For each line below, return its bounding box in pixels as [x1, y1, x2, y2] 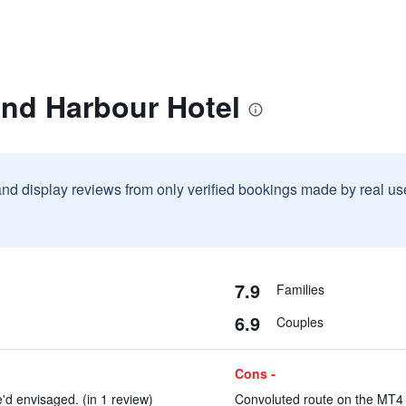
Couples [275, 313, 324, 331]
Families [275, 280, 324, 298]
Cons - [234, 364, 275, 382]
